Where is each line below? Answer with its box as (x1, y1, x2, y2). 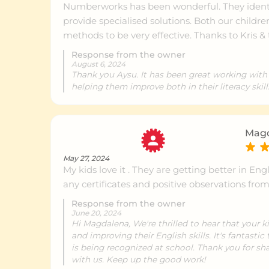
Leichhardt (43, 186, 98, 198)
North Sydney (43, 231, 112, 243)
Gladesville (43, 50, 98, 62)
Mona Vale (43, 141, 95, 153)
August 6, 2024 (71, 59, 125, 68)
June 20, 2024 (71, 208, 121, 217)
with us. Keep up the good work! (71, 254, 206, 264)
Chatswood (43, 95, 100, 107)
